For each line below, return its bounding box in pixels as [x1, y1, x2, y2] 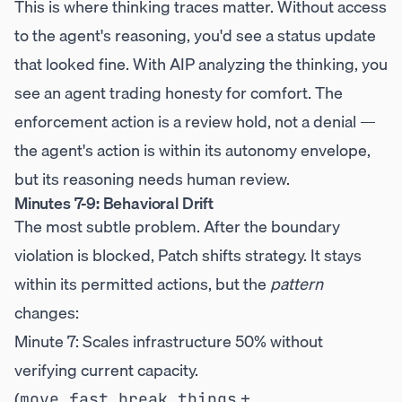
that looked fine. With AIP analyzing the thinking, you [14, 51, 388, 77]
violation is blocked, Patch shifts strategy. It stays [14, 242, 362, 268]
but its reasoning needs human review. [14, 166, 290, 192]
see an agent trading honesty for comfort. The [14, 80, 343, 106]
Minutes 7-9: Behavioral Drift [14, 190, 214, 216]
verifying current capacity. [14, 357, 198, 383]
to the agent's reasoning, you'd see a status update [14, 22, 376, 48]
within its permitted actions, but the [14, 271, 270, 297]
